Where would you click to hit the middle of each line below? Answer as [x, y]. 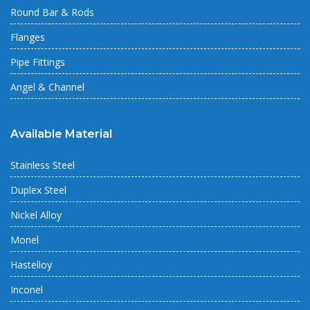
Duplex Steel [38, 190]
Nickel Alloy [36, 215]
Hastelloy [31, 265]
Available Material [61, 134]
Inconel [27, 290]
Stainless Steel [43, 165]
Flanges [28, 37]
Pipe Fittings [38, 62]
